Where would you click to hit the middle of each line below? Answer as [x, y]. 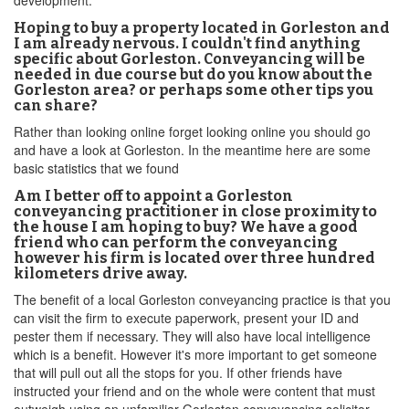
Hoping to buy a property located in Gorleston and [202, 28]
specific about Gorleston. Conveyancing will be [189, 59]
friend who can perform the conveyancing [176, 242]
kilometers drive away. [100, 273]
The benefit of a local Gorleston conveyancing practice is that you [202, 299]
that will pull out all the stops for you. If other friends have [178, 372]
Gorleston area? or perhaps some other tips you [194, 90]
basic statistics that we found [96, 168]
